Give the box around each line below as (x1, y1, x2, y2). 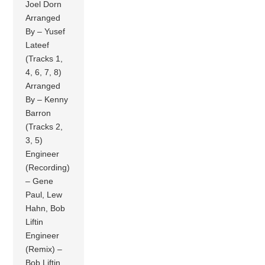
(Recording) (25, 163, 70, 173)
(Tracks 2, (25, 122, 63, 132)
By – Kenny (25, 95, 69, 105)
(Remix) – (25, 244, 63, 254)
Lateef (25, 40, 50, 50)
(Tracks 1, (25, 54, 63, 64)
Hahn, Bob (25, 203, 66, 214)
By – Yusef (25, 27, 66, 37)
